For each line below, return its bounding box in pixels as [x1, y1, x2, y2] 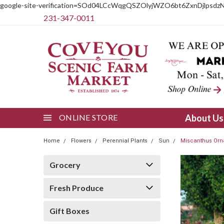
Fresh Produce [49, 183, 103, 192]
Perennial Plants [102, 137, 147, 144]
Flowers [71, 137, 91, 144]
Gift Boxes [49, 206, 89, 215]
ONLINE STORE [59, 112, 117, 122]
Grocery [49, 160, 80, 169]
